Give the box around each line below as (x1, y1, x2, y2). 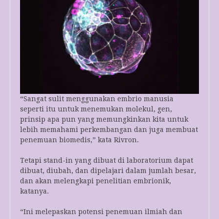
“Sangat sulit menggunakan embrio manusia (20, 95, 174, 103)
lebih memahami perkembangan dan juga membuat (20, 126, 198, 134)
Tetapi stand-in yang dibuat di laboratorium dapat (20, 156, 193, 165)
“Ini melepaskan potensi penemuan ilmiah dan (20, 208, 182, 216)
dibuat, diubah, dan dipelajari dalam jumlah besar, (20, 167, 196, 175)
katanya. (20, 187, 49, 196)
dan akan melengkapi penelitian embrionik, (20, 177, 171, 185)
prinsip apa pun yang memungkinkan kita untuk (20, 115, 188, 124)
